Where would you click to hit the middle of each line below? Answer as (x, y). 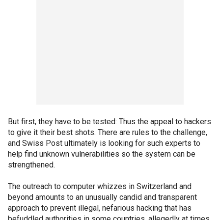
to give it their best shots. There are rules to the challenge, (108, 132)
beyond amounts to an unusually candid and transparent (102, 197)
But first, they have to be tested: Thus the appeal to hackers (110, 122)
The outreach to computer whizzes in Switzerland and (100, 186)
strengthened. (31, 165)
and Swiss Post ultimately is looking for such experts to (104, 143)
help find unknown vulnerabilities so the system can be (102, 154)
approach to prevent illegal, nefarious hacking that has (100, 208)
